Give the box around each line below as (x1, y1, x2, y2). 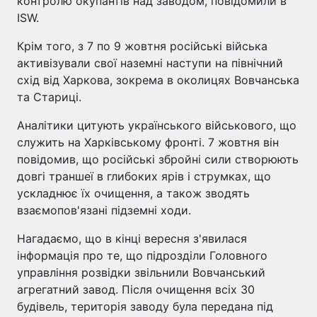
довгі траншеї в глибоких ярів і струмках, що (17, 169, 271, 183)
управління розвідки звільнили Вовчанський (17, 265, 265, 279)
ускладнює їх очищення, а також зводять (17, 186, 250, 200)
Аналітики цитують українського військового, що (17, 118, 296, 132)
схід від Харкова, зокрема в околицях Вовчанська (17, 73, 299, 87)
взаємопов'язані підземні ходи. (17, 203, 191, 217)
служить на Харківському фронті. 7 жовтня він (17, 135, 279, 149)
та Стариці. (17, 90, 81, 104)
